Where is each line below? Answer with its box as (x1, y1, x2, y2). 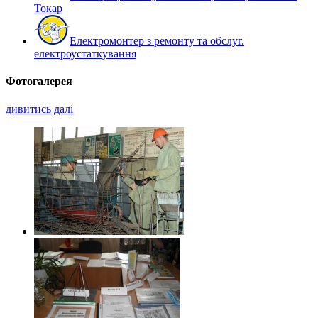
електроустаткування (34, 47, 136, 60)
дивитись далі (6, 103, 73, 116)
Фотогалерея (6, 75, 72, 88)
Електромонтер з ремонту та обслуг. (70, 34, 244, 47)
